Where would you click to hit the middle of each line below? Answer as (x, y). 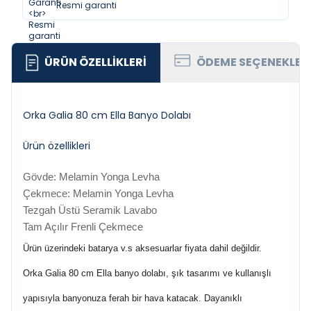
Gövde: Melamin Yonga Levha (91, 177)
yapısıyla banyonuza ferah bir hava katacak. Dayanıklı (133, 298)
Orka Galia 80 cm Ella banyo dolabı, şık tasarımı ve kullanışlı (147, 273)
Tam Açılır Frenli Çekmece (83, 227)
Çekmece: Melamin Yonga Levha (98, 193)
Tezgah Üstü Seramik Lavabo (90, 210)
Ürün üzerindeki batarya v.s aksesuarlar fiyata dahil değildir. (142, 248)
